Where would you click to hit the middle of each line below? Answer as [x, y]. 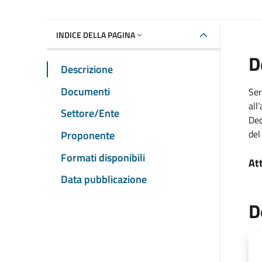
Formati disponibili [103, 157]
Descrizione [87, 69]
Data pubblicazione [104, 180]
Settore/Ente [90, 113]
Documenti [85, 91]
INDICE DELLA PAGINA [96, 35]
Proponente [88, 135]
